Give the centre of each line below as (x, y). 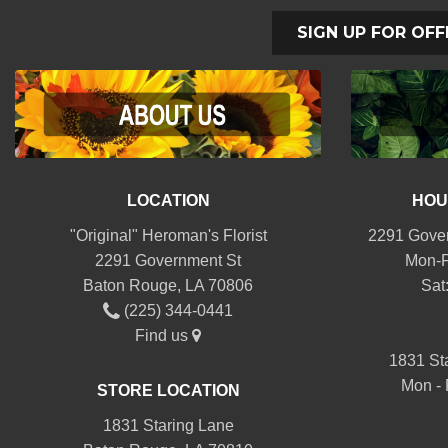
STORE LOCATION (168, 391)
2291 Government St (168, 261)
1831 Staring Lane (168, 426)
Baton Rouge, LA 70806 (168, 286)
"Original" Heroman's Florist (168, 236)
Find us (163, 336)
